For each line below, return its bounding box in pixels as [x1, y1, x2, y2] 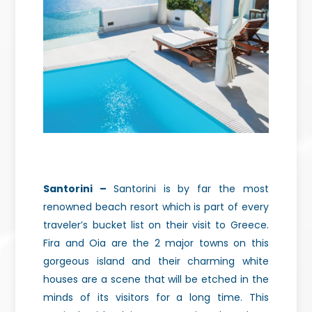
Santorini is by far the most [113, 182, 269, 196]
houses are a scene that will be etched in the [43, 272, 269, 287]
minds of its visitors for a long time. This [43, 290, 269, 305]
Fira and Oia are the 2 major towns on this [43, 236, 269, 251]
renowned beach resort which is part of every [43, 200, 269, 214]
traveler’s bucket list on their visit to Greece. [43, 218, 269, 233]
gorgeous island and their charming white [43, 254, 269, 269]
